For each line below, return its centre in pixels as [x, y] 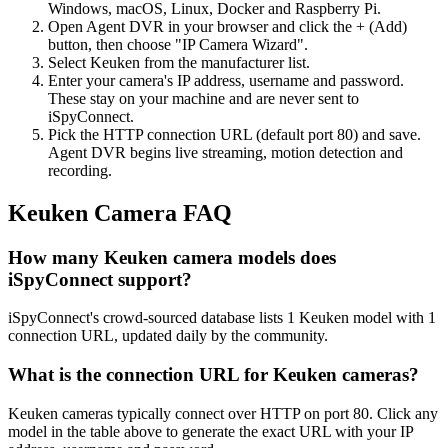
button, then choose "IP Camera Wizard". [178, 44]
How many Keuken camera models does [172, 257]
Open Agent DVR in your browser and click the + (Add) [227, 26]
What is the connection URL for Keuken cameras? [213, 375]
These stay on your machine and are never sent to [203, 98]
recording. [80, 170]
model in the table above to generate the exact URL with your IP [210, 431]
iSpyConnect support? [100, 279]
